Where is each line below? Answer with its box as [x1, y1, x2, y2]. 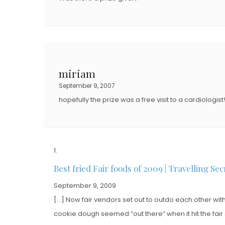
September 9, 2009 [54, 181, 116, 191]
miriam [59, 66, 95, 81]
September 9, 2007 [59, 81, 115, 90]
